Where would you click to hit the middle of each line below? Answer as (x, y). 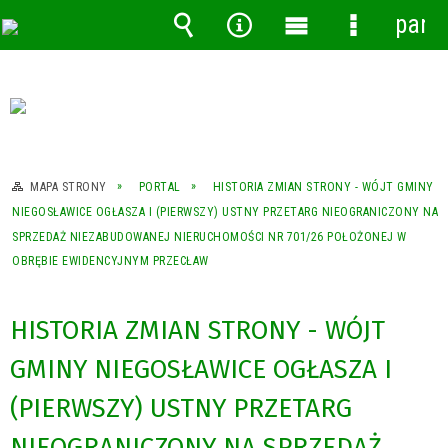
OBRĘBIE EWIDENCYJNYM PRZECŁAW (110, 261)
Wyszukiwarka (240, 54)
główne (316, 84)
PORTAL (159, 186)
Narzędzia (275, 54)
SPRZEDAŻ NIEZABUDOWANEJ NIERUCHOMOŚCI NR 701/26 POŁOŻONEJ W (209, 236)
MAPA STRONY (68, 186)
